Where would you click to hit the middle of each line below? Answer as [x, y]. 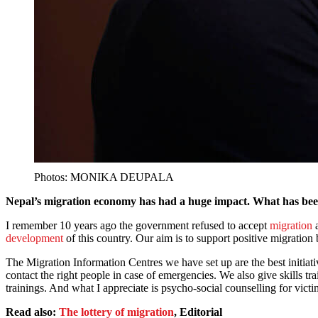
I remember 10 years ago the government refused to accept [138, 226]
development [34, 238]
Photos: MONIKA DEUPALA [104, 177]
